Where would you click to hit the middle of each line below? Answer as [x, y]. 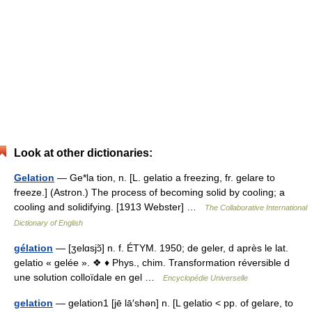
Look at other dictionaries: [83, 153]
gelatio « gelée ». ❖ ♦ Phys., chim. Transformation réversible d [152, 263]
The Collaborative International [256, 208]
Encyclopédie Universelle [205, 278]
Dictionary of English [48, 223]
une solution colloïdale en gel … [88, 277]
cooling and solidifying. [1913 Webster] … [109, 207]
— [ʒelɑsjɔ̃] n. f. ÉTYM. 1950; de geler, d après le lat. [171, 248]
